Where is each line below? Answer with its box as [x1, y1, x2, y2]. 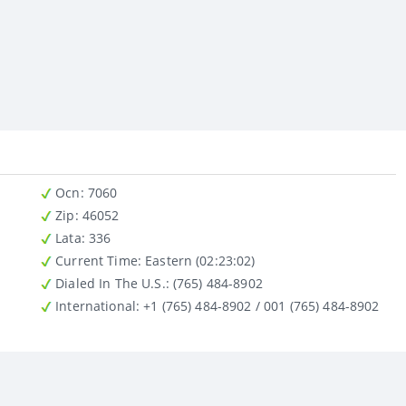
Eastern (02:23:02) [140, 251, 256, 269]
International [52, 296, 136, 314]
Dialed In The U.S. [52, 274, 166, 292]
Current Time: [52, 251, 141, 269]
